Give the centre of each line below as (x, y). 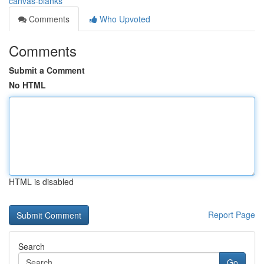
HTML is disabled (41, 181)
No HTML (27, 85)
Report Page (232, 214)
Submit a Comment (47, 70)
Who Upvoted (124, 19)
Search (32, 246)
